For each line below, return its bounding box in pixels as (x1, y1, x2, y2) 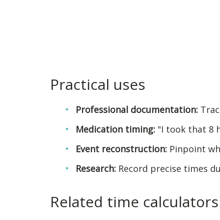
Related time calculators (50, 191, 219, 212)
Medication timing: (76, 123, 155, 135)
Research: (76, 162, 116, 174)
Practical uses (50, 74, 145, 94)
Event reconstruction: (76, 142, 167, 155)
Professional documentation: (76, 103, 198, 115)
